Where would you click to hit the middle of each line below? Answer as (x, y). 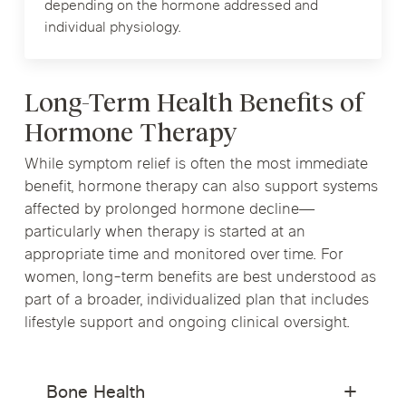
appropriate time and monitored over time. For (183, 255)
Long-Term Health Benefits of (193, 102)
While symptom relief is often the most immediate (196, 164)
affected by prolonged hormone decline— (169, 210)
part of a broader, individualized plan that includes (196, 300)
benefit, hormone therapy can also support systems (201, 187)
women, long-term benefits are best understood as (200, 278)
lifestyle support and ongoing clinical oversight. (187, 323)
